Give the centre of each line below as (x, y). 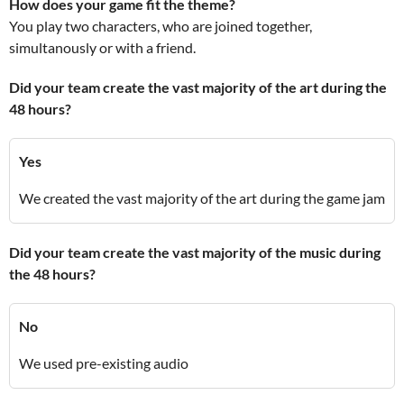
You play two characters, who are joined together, (161, 26)
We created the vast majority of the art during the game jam (202, 198)
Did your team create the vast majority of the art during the (198, 87)
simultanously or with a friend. (102, 47)
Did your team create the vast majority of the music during (195, 252)
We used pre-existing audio (104, 363)
